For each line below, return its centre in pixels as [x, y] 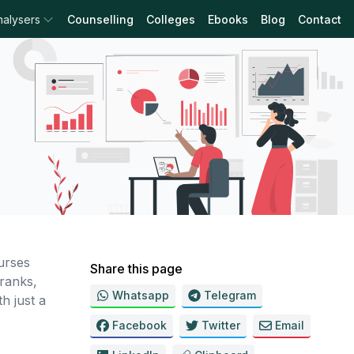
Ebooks [228, 19]
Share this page [136, 269]
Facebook [139, 325]
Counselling [100, 19]
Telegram [230, 295]
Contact [320, 19]
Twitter [220, 325]
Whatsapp [140, 295]
